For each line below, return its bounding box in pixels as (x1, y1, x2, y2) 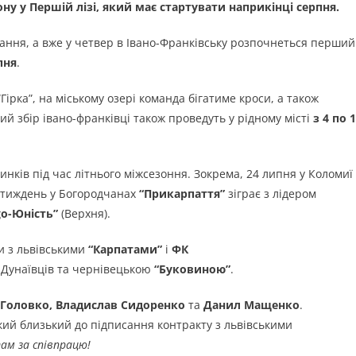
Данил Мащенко (203, 297, 300, 313)
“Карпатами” (85, 242, 162, 257)
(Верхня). (61, 206, 110, 222)
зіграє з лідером (225, 186, 316, 202)
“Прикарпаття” (136, 186, 225, 202)
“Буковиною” (154, 261, 230, 277)
